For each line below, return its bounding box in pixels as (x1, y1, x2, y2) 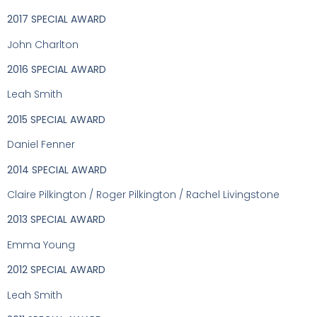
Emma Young (7, 237, 75, 252)
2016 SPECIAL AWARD (7, 62, 106, 77)
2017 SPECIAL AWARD (7, 12, 106, 27)
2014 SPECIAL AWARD (7, 162, 107, 177)
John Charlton (7, 37, 79, 52)
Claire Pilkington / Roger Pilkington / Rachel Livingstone (7, 188, 279, 202)
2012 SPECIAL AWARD (7, 263, 105, 277)
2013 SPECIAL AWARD (7, 212, 105, 227)
